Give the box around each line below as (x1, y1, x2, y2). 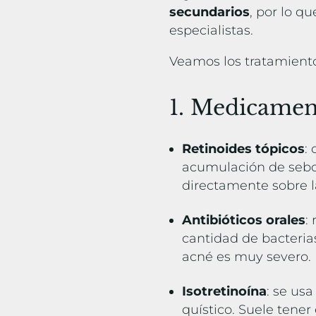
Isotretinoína (182, 284, 267, 300)
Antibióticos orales (182, 212, 306, 229)
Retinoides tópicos (182, 141, 305, 157)
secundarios (169, 4, 250, 20)
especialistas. (169, 23, 257, 39)
